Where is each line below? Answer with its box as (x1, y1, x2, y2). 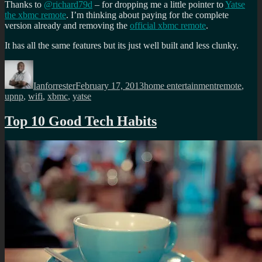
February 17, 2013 (75, 80, 144, 91)
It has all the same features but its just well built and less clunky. (5, 40, 239, 50)
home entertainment (144, 80, 216, 91)
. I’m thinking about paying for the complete (66, 9, 229, 20)
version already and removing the (5, 20, 130, 30)
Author (33, 59, 59, 70)
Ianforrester (33, 80, 75, 91)
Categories (143, 59, 182, 70)
